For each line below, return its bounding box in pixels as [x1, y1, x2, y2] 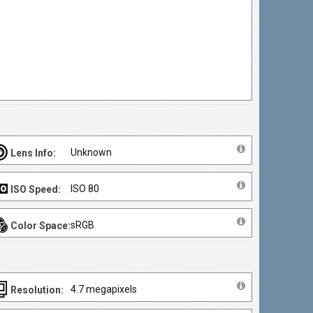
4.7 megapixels [71, 284, 138, 295]
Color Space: [10, 220, 71, 231]
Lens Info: [10, 147, 57, 159]
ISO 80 [71, 183, 100, 194]
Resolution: [10, 284, 64, 296]
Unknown [71, 147, 112, 158]
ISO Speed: [10, 184, 61, 195]
